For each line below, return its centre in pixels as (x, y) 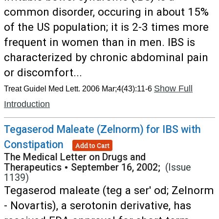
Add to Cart (92, 145)
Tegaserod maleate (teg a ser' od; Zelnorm (109, 190)
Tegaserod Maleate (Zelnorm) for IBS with (102, 129)
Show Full (173, 88)
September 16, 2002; (118, 167)
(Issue (178, 167)
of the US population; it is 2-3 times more (106, 27)
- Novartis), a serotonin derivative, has (98, 205)
